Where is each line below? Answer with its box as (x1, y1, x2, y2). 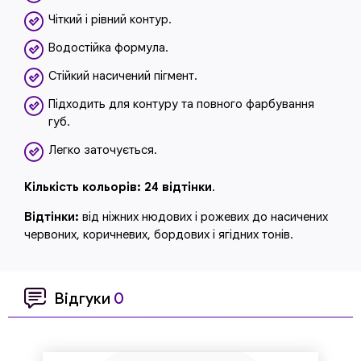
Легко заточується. (48, 143, 157, 157)
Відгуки (54, 288, 114, 308)
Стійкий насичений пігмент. (48, 68, 197, 83)
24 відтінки (144, 180, 212, 194)
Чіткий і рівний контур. (48, 12, 172, 27)
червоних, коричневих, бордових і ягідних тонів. (24, 227, 293, 242)
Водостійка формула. (48, 40, 168, 55)
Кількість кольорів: (24, 180, 141, 194)
